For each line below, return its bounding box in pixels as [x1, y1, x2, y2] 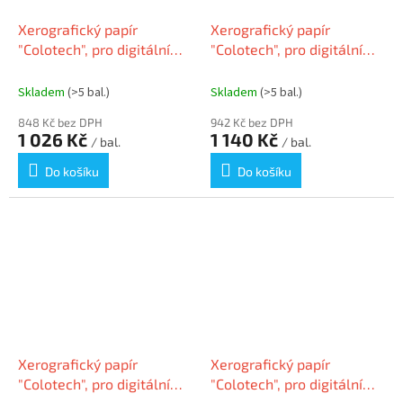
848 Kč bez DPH [18, 114, 103, 130]
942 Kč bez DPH [210, 114, 293, 130]
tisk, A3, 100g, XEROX [210, 59, 349, 77]
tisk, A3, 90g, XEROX [18, 59, 150, 77]
